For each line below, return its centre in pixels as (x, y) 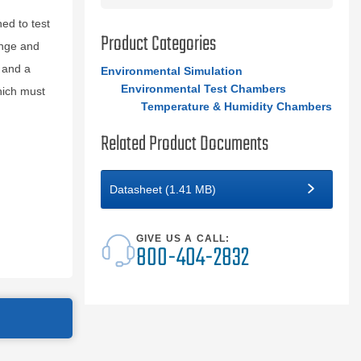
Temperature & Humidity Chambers (236, 106)
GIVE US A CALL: (183, 239)
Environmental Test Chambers (203, 89)
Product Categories (158, 44)
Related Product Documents (184, 144)
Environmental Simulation (171, 71)
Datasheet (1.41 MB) (162, 189)
